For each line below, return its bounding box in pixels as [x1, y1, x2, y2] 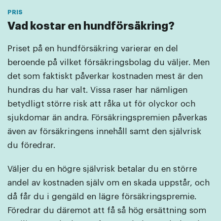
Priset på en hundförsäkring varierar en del [7, 44, 178, 53]
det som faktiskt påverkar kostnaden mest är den [7, 72, 203, 81]
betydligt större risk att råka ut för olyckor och [7, 100, 195, 109]
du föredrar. [7, 141, 58, 150]
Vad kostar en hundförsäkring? [7, 21, 178, 32]
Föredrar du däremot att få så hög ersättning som [7, 206, 206, 215]
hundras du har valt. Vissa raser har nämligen [7, 86, 187, 95]
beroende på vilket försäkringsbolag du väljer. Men [7, 58, 210, 67]
